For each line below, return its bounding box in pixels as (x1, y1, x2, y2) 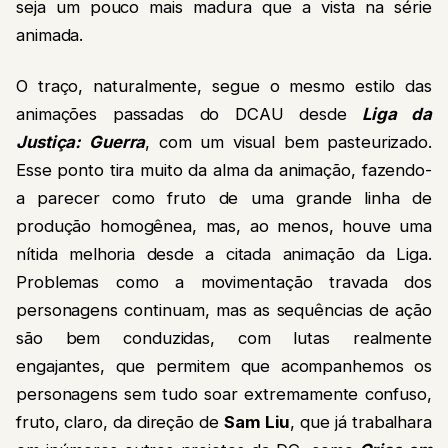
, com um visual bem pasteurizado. (145, 131, 432, 152)
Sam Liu (223, 411, 291, 432)
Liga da (362, 103, 432, 124)
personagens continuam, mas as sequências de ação (16, 299, 432, 320)
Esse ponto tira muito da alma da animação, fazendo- (16, 159, 432, 180)
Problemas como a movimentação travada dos (16, 271, 432, 292)
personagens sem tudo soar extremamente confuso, (16, 383, 432, 404)
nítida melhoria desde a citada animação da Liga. (16, 243, 432, 264)
